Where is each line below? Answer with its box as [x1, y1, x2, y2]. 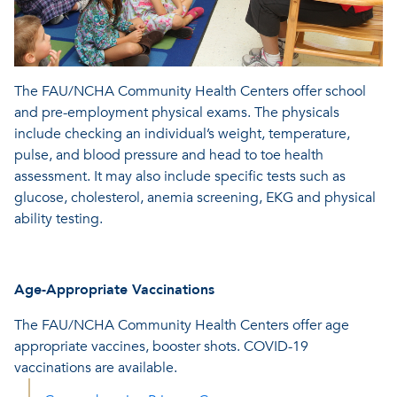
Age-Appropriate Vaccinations [14, 280, 214, 300]
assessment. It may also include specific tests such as [14, 167, 346, 187]
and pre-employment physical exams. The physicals [14, 103, 339, 123]
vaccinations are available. [14, 358, 177, 378]
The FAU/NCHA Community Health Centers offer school [14, 82, 366, 102]
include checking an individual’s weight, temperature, [14, 124, 350, 144]
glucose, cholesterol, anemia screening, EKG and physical [14, 188, 376, 208]
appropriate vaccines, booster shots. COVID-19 [14, 337, 308, 357]
